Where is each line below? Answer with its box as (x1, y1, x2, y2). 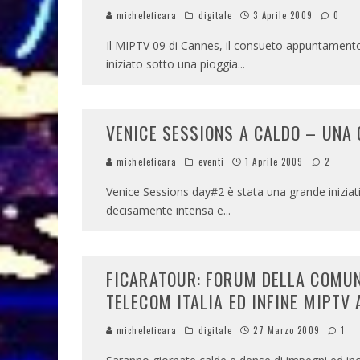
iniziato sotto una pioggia (106, 56, 238, 72)
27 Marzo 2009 (253, 324, 320, 337)
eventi (198, 155, 225, 168)
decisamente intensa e (106, 202, 223, 218)
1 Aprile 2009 (245, 155, 304, 168)
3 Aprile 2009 (253, 9, 313, 22)
